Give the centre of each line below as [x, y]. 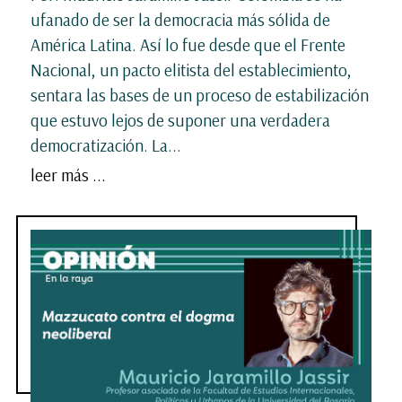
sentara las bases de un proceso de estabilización [200, 95]
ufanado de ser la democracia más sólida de [180, 19]
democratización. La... [106, 145]
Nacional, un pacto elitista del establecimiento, [191, 70]
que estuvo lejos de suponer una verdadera [180, 120]
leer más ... [68, 175]
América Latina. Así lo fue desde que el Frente [188, 44]
